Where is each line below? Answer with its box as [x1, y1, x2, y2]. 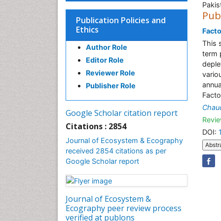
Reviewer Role [86, 69, 135, 77]
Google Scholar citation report [66, 108, 178, 118]
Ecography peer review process [66, 202, 182, 214]
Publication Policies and [76, 15, 166, 26]
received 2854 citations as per [66, 147, 166, 155]
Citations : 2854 [66, 121, 126, 132]
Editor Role [86, 56, 124, 64]
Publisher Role [86, 81, 136, 90]
